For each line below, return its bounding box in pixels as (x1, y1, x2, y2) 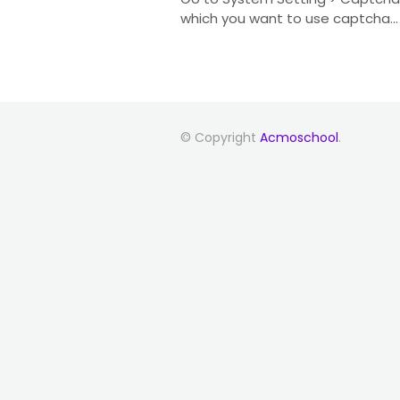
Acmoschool (260, 129, 338, 146)
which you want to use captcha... (180, 9, 398, 28)
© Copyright (180, 129, 260, 146)
